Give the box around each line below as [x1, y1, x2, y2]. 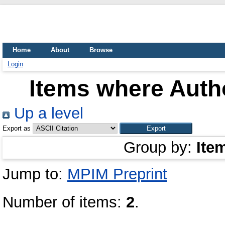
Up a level [10, 104, 83, 122]
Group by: [124, 139, 196, 156]
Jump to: [3, 165, 67, 183]
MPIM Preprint [67, 165, 167, 183]
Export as [3, 125, 31, 132]
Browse [89, 46, 113, 54]
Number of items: [3, 193, 126, 211]
